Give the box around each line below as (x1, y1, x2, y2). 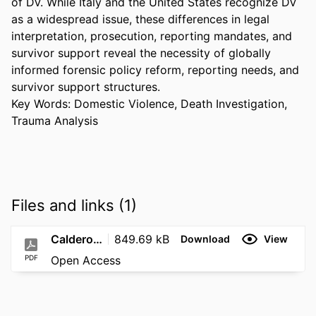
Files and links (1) (11, 195, 137, 214)
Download (181, 233, 230, 245)
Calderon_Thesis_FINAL (93, 231, 102, 246)
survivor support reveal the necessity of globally (11, 45, 271, 60)
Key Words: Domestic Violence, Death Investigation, (11, 96, 287, 111)
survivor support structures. (11, 79, 164, 94)
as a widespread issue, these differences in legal (11, 11, 269, 26)
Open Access (51, 253, 121, 267)
